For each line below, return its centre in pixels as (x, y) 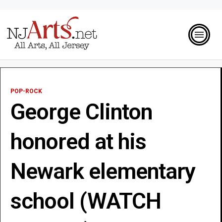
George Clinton (81, 111)
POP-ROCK (26, 91)
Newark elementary (103, 171)
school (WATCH (86, 201)
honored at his (78, 141)
